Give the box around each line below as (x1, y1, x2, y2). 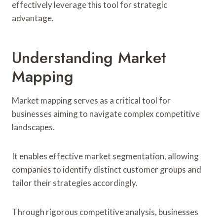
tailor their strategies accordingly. (12, 177, 138, 188)
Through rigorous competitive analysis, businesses (12, 206, 198, 217)
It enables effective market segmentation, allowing (12, 150, 199, 161)
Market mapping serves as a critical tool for (12, 95, 171, 106)
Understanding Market (12, 46, 166, 69)
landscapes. (12, 121, 55, 132)
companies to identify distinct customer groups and (12, 164, 201, 175)
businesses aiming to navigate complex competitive (12, 108, 200, 119)
